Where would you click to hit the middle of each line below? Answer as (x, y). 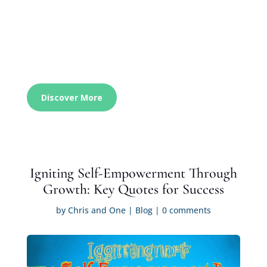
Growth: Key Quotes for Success (133, 189)
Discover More (72, 97)
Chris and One (97, 210)
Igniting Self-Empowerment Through (133, 173)
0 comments (186, 210)
